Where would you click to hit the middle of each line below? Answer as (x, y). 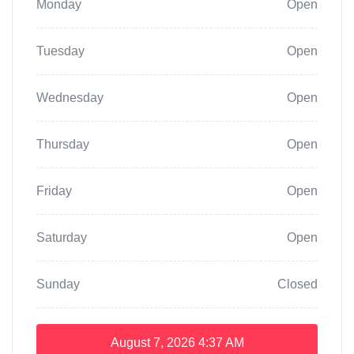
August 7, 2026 (153, 343)
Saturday (62, 238)
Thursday (63, 145)
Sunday (58, 284)
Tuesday (60, 51)
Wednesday (70, 98)
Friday (54, 191)
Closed (298, 284)
